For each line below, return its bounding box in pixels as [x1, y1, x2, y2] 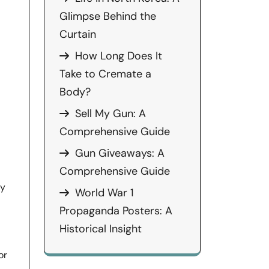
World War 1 [75, 186, 134, 200]
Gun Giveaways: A [75, 146, 165, 160]
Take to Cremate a [59, 67, 151, 81]
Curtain [59, 27, 96, 41]
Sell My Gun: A [75, 106, 146, 121]
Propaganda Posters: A [59, 204, 172, 218]
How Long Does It [75, 49, 162, 63]
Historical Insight [59, 222, 142, 236]
